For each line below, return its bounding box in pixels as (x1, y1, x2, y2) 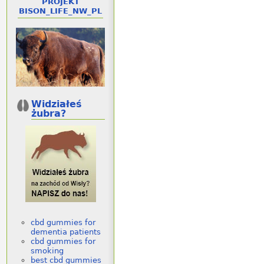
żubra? (31, 108, 66, 120)
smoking (31, 246, 64, 256)
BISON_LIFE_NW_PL (19, 6, 102, 15)
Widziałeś (31, 99, 82, 110)
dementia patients (31, 227, 101, 237)
